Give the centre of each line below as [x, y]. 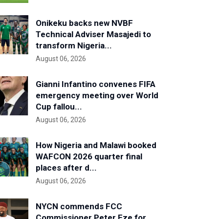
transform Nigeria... [74, 45]
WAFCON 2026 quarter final [89, 156]
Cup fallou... [59, 107]
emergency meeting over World [97, 95]
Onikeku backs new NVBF [84, 23]
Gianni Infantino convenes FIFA [96, 84]
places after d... [66, 168]
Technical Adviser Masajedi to [93, 34]
